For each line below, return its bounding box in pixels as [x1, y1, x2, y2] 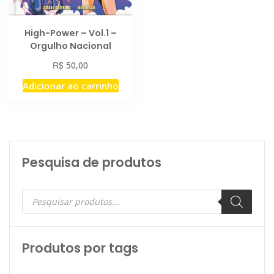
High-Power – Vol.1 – [24, 26, 117, 39]
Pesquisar [21, 187, 67, 201]
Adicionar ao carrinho [22, 79, 119, 92]
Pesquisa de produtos [22, 153, 161, 171]
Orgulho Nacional [29, 39, 111, 52]
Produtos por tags [22, 239, 138, 257]
